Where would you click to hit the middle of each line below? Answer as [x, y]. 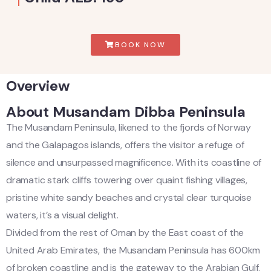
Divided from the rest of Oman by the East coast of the [125, 233]
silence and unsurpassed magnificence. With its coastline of [134, 162]
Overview [38, 86]
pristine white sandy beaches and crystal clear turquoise [129, 198]
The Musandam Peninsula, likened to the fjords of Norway [129, 127]
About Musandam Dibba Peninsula [126, 112]
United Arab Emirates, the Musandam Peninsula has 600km [133, 250]
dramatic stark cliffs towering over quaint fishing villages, [127, 180]
